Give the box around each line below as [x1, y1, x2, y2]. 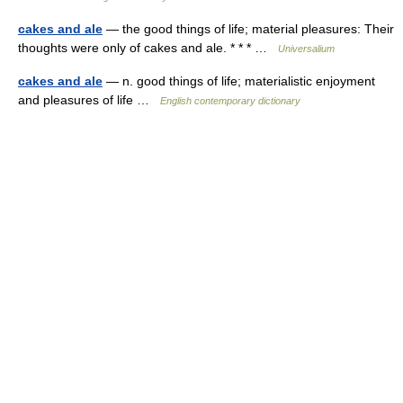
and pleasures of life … [18, 93, 160, 107]
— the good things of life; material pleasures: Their [103, 22, 394, 36]
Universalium [278, 43, 335, 54]
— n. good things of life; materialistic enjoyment [103, 74, 375, 88]
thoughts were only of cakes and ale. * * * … [18, 40, 278, 55]
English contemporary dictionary [160, 95, 300, 106]
